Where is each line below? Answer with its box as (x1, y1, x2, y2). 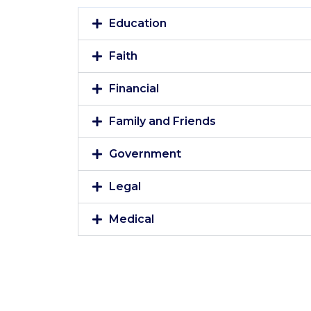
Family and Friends (109, 115, 216, 128)
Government (109, 147, 181, 160)
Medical (109, 212, 154, 226)
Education (109, 17, 167, 30)
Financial (109, 82, 159, 95)
